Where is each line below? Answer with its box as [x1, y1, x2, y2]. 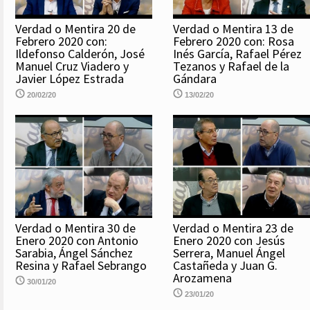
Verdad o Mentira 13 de [173, 21, 293, 37]
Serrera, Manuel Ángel [173, 244, 285, 261]
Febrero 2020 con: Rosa [173, 33, 294, 50]
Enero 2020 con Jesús [173, 232, 285, 248]
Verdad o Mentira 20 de [15, 21, 136, 37]
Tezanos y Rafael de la [173, 58, 289, 75]
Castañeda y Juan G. [173, 257, 277, 273]
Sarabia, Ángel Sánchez [15, 244, 133, 261]
